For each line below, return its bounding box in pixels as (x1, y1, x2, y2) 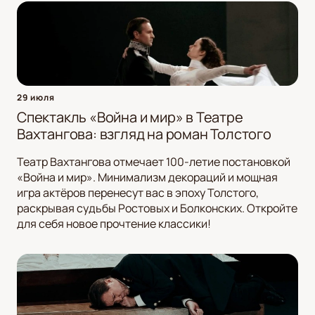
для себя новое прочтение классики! (17, 216, 211, 232)
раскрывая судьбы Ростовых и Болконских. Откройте (17, 200, 297, 217)
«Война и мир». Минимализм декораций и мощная (17, 169, 278, 186)
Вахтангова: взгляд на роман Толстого (17, 124, 271, 144)
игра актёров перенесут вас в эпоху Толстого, (17, 185, 259, 201)
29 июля (17, 91, 55, 104)
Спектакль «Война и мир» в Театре (17, 108, 243, 127)
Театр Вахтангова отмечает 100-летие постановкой (17, 154, 290, 170)
